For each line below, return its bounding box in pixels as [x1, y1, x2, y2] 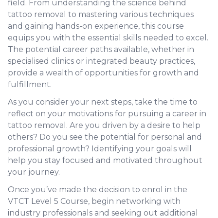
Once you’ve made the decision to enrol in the [8, 185, 187, 194]
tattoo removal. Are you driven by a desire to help [8, 121, 200, 130]
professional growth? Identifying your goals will [8, 144, 192, 153]
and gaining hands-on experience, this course [8, 21, 184, 31]
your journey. [8, 167, 60, 177]
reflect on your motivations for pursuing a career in [8, 109, 206, 118]
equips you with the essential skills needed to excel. [8, 33, 208, 42]
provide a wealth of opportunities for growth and [8, 68, 199, 77]
